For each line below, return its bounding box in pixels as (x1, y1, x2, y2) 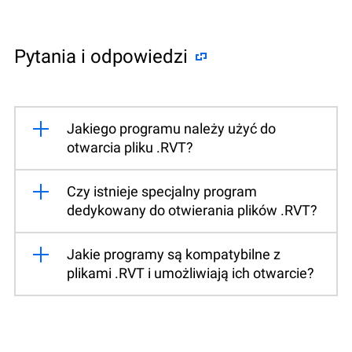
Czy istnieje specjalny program (67, 182, 257, 200)
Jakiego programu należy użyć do (67, 119, 276, 137)
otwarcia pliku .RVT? (67, 138, 193, 156)
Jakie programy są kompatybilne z (67, 245, 280, 262)
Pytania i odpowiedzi (14, 45, 188, 68)
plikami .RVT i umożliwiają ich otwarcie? (67, 264, 314, 281)
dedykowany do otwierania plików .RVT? (67, 201, 317, 218)
